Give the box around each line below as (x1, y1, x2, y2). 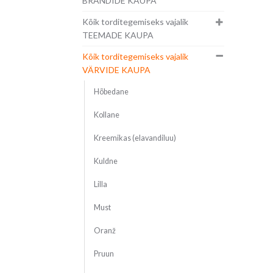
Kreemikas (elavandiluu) (93, 133, 176, 143)
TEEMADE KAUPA (82, 30, 154, 41)
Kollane (93, 110, 119, 120)
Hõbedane (93, 87, 129, 97)
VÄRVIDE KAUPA (82, 65, 151, 76)
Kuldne (93, 157, 118, 166)
